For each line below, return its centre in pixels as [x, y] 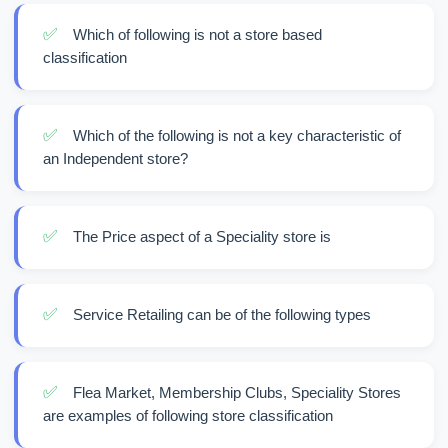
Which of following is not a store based [197, 34]
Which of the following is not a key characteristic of [237, 135]
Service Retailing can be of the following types [222, 314]
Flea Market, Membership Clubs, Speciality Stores [237, 392]
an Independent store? [115, 158]
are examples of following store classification [188, 415]
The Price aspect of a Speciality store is [202, 236]
